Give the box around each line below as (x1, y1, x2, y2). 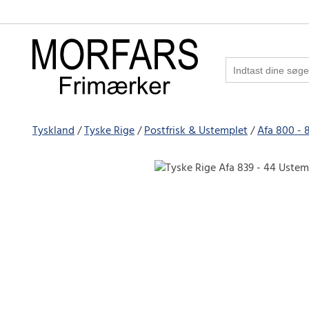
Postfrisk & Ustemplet (144, 122, 248, 140)
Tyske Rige (84, 122, 134, 140)
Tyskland (32, 122, 74, 140)
